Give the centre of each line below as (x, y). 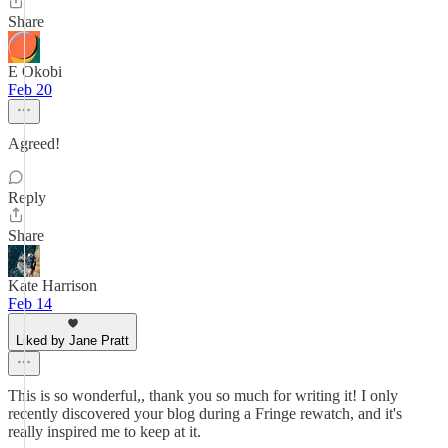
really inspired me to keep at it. (104, 431)
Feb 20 (30, 89)
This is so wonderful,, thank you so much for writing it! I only (203, 395)
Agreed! (34, 143)
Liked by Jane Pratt (72, 340)
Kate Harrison (52, 285)
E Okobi (35, 71)
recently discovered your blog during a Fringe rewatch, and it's (205, 413)
